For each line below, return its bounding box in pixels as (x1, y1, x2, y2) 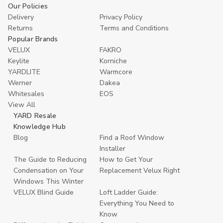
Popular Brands (8, 34, 58, 44)
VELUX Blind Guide (13, 188, 74, 197)
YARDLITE (8, 67, 40, 77)
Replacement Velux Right (100, 166, 180, 175)
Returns (8, 23, 33, 33)
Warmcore (100, 67, 132, 77)
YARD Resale (13, 111, 57, 120)
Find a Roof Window (100, 133, 164, 142)
